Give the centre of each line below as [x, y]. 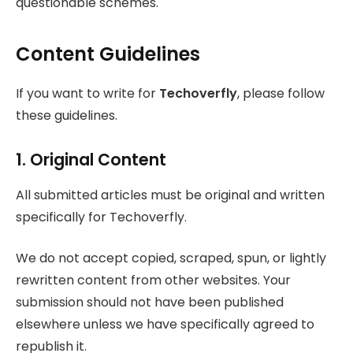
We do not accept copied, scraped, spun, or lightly [171, 258]
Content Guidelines [108, 54]
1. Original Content [91, 160]
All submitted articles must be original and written [170, 195]
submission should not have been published [150, 303]
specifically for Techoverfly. [101, 217]
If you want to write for [87, 93]
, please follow [281, 93]
